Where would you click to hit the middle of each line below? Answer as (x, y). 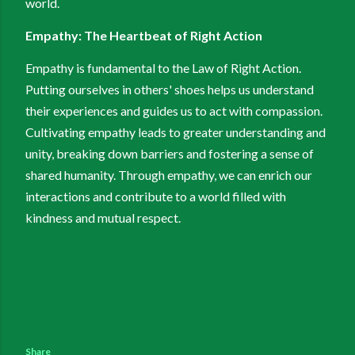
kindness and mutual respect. (103, 218)
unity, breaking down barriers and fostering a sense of (170, 154)
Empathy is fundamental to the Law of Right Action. (163, 68)
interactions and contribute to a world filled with (156, 197)
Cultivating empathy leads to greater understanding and (176, 132)
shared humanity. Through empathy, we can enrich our (169, 175)
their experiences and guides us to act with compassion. (174, 111)
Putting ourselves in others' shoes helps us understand (170, 90)
